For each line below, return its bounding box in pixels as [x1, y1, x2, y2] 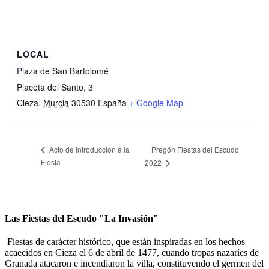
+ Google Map [129, 97, 183, 109]
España [98, 97, 127, 109]
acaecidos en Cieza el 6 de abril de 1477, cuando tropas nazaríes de [5, 247, 259, 258]
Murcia [43, 97, 69, 109]
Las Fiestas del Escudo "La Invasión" [5, 213, 159, 223]
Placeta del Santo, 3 [17, 81, 93, 94]
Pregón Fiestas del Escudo [151, 144, 239, 154]
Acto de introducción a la [47, 144, 130, 155]
